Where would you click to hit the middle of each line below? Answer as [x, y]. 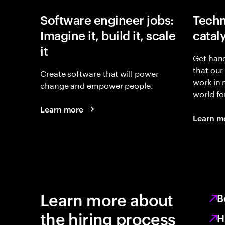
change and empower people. [97, 85]
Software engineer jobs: [107, 20]
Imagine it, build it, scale [108, 35]
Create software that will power [99, 73]
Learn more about [107, 199]
